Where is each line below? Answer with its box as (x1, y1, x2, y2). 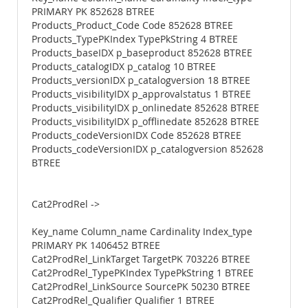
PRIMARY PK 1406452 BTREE (32, 239, 160, 252)
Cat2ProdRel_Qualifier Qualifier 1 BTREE (32, 294, 214, 307)
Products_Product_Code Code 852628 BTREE (32, 19, 233, 32)
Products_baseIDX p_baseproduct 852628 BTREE (32, 47, 252, 59)
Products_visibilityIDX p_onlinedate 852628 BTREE (32, 102, 259, 114)
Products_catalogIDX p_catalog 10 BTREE (32, 60, 216, 73)
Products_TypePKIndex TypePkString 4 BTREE (32, 33, 238, 45)
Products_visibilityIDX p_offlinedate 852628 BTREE (32, 115, 259, 128)
